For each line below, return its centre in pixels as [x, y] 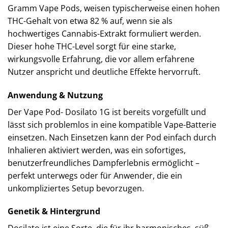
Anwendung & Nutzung [55, 95]
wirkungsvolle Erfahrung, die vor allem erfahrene [101, 59]
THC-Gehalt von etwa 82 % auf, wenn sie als [90, 21]
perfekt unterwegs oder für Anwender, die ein [95, 175]
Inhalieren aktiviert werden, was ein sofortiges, [97, 150]
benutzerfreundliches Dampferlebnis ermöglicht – [104, 163]
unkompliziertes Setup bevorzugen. [76, 188]
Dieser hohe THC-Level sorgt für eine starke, [92, 46]
